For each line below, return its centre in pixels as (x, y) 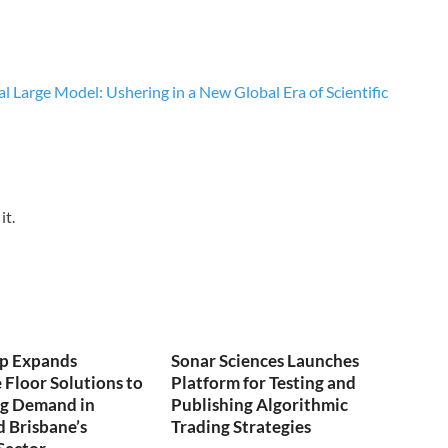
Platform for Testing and (264, 382)
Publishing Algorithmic (260, 404)
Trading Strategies (241, 426)
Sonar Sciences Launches (265, 360)
